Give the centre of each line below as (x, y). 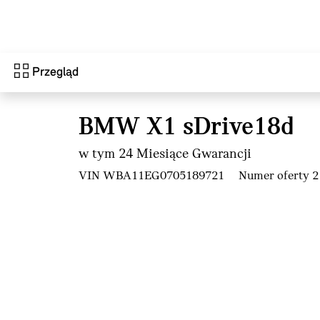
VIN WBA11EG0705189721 (151, 176)
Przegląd (55, 72)
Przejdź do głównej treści (77, 12)
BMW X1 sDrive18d (186, 128)
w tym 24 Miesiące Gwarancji (165, 154)
